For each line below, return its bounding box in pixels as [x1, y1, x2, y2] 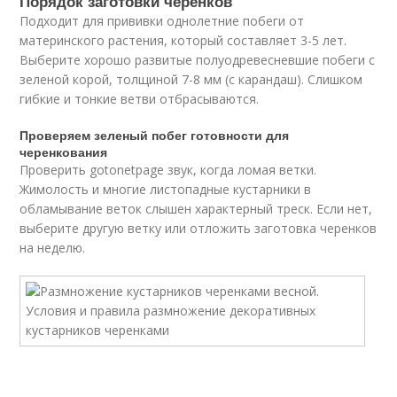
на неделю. [19, 239, 86, 256]
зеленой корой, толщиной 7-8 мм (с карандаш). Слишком [19, 71, 363, 88]
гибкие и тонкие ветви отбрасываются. [19, 90, 260, 107]
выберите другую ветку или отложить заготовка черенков [19, 220, 378, 237]
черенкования [19, 143, 108, 160]
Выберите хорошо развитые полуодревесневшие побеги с [19, 51, 376, 68]
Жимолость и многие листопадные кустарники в [19, 181, 312, 198]
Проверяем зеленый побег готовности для [19, 126, 290, 144]
